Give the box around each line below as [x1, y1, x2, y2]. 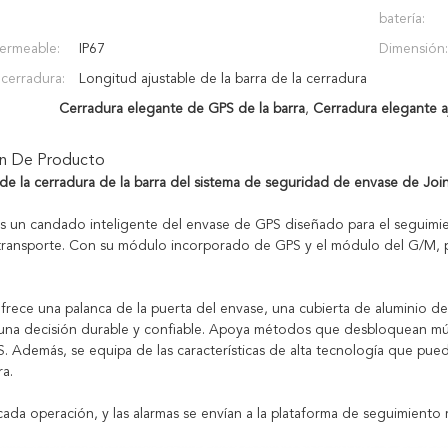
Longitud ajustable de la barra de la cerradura [79, 72, 367, 86]
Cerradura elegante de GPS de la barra [58, 102, 305, 116]
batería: [379, 12, 425, 26]
